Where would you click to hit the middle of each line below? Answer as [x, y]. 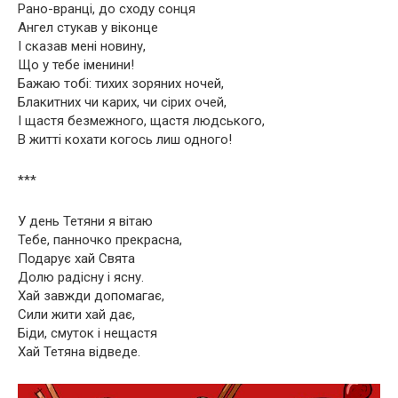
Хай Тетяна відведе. [79, 351]
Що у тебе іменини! [76, 64]
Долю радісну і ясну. [81, 277]
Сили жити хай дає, [76, 314]
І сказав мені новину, [82, 46]
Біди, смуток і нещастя [88, 333]
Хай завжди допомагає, [91, 295]
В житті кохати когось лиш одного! [125, 139]
